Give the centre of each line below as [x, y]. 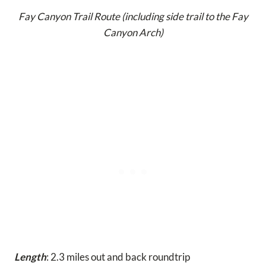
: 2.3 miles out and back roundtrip [118, 257]
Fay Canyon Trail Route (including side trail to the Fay [133, 17]
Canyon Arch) [133, 33]
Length [30, 257]
